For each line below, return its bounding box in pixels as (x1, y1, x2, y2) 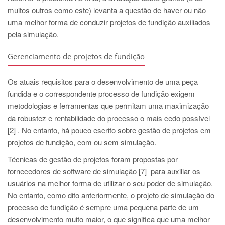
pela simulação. (8, 28, 59, 39)
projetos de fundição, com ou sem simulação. (8, 136, 156, 147)
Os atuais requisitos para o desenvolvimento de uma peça (8, 76, 198, 87)
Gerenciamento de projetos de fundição (8, 51, 145, 61)
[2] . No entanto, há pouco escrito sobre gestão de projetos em (8, 124, 211, 135)
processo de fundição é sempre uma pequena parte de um (8, 201, 199, 212)
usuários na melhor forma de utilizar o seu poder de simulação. (8, 177, 213, 188)
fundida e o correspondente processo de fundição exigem (8, 88, 195, 99)
